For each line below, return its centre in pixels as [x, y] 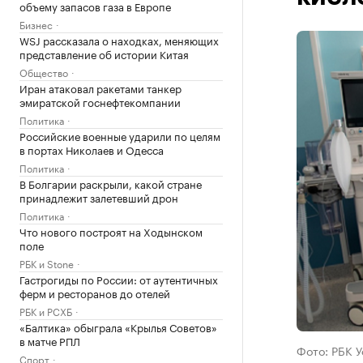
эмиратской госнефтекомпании [100, 101]
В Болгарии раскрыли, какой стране [111, 183]
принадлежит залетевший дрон [99, 197]
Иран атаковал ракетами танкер [100, 88]
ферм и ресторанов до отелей [95, 293]
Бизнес [36, 24]
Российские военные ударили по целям [120, 135]
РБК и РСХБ [46, 311]
